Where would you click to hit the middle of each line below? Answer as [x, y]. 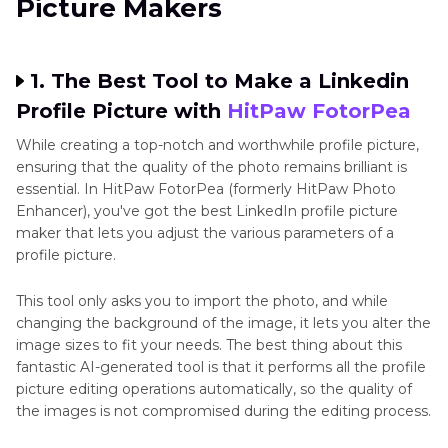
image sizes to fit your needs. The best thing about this [209, 345]
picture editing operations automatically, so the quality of [214, 389]
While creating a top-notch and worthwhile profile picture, [217, 145]
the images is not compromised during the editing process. [223, 411]
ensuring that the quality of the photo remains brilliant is [211, 167]
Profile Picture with [121, 111]
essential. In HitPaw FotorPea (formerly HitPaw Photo [206, 189]
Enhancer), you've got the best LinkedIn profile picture [207, 211]
